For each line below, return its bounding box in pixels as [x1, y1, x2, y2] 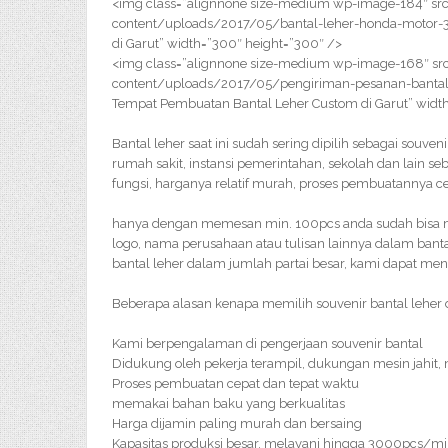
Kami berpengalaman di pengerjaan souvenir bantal [112, 336, 423, 351]
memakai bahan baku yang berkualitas [112, 396, 345, 411]
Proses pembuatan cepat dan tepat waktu [112, 376, 359, 391]
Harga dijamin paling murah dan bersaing [112, 416, 362, 431]
